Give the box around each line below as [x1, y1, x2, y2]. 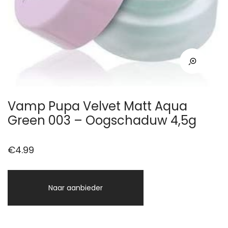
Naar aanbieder [48, 182, 103, 193]
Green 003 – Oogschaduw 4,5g [8, 111, 196, 129]
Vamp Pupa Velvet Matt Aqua [8, 97, 187, 115]
